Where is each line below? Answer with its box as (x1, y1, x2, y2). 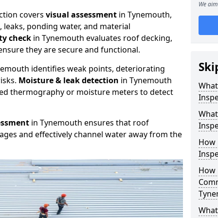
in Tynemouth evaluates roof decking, (31, 33, 172, 43)
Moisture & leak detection (18, 75, 119, 86)
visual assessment (46, 9, 117, 20)
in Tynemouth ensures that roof (29, 117, 149, 128)
